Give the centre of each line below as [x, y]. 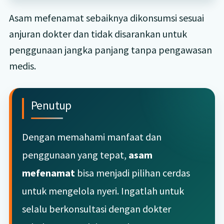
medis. [22, 65]
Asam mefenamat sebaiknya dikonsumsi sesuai [106, 17]
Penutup [51, 105]
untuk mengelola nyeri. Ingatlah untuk [103, 190]
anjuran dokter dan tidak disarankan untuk [98, 33]
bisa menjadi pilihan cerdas [132, 172]
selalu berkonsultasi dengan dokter [96, 208]
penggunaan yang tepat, [75, 154]
